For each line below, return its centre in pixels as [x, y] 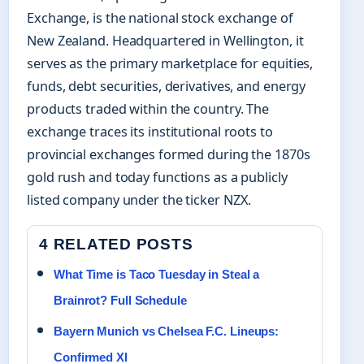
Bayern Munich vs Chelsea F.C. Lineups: [167, 331]
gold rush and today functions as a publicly [157, 178]
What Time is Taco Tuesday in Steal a [157, 275]
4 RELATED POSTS [116, 245]
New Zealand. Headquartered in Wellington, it [165, 41]
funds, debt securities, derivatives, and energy [167, 87]
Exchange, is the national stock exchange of [160, 18]
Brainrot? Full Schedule [120, 301]
